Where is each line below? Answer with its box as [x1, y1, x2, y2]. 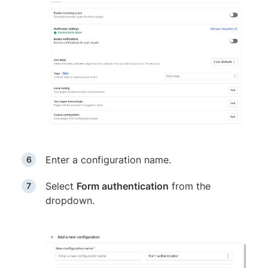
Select [45, 180, 77, 193]
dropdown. [45, 194, 95, 207]
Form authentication [77, 180, 169, 193]
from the [169, 180, 211, 193]
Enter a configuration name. [45, 154, 171, 166]
